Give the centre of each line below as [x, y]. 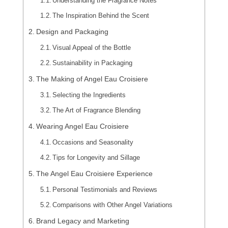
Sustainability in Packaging [93, 63]
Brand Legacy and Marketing [82, 221]
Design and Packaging [72, 32]
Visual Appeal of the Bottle [92, 48]
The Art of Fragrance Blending [97, 110]
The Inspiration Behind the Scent [101, 16]
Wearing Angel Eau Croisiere [82, 126]
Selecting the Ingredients [89, 95]
